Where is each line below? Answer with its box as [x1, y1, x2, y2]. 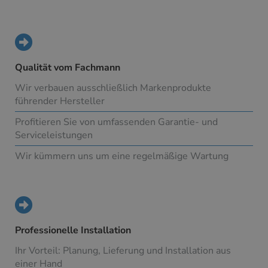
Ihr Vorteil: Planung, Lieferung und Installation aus [15, 244, 231, 258]
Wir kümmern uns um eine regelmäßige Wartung [15, 150, 229, 163]
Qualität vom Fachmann [15, 61, 120, 75]
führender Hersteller [15, 95, 105, 108]
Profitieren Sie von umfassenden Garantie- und [15, 115, 218, 129]
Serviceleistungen [15, 129, 93, 142]
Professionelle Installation [15, 224, 133, 237]
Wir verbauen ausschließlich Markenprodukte [15, 81, 211, 95]
